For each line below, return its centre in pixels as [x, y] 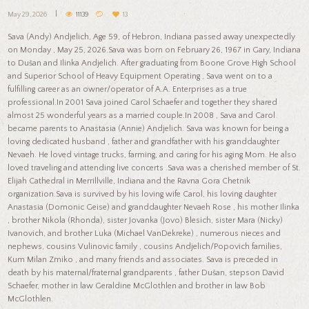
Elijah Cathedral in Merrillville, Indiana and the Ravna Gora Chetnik [129, 181]
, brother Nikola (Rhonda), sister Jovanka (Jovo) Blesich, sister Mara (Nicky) [146, 220]
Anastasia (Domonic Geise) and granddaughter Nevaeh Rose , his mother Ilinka [154, 207]
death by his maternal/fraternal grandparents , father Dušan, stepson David [146, 272]
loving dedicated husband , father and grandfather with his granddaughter [144, 141]
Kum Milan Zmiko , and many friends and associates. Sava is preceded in [143, 259]
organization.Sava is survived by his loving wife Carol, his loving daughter [142, 194]
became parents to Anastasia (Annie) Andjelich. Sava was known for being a [149, 128]
